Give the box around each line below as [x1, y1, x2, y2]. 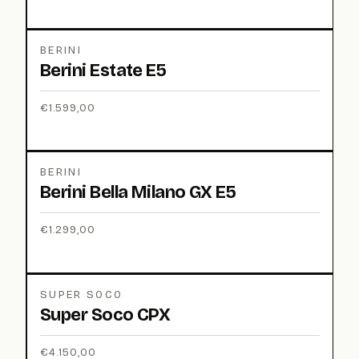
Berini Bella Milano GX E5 [40, 182, 236, 204]
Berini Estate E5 [40, 59, 167, 81]
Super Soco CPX [40, 304, 171, 325]
